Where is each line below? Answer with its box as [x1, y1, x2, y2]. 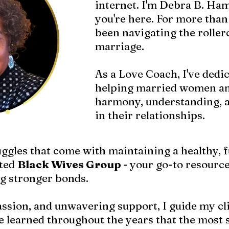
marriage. [95, 39, 144, 53]
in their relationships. [95, 108, 205, 122]
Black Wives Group [17, 157, 123, 171]
